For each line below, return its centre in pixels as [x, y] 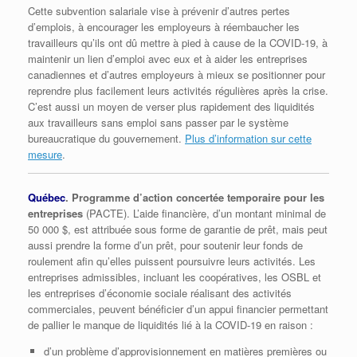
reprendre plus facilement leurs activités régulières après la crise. [178, 91]
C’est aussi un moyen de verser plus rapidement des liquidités [171, 107]
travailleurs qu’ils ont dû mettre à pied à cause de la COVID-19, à [178, 43]
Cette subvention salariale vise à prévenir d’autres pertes [159, 11]
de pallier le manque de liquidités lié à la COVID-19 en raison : [171, 324]
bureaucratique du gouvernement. [106, 139]
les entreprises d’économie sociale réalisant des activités [160, 292]
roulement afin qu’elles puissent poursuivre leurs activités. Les [172, 261]
